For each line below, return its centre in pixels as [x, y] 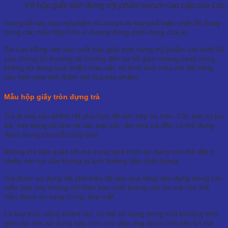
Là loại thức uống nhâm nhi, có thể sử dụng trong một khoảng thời [111, 214]
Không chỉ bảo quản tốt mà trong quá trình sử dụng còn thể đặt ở [109, 152]
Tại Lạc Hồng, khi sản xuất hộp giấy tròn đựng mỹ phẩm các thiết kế [114, 49]
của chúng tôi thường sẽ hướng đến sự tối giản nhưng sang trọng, [111, 58]
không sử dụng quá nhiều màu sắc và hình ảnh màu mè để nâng [109, 67]
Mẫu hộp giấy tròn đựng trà [52, 97]
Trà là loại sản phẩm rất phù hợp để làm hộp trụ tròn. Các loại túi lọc [114, 116]
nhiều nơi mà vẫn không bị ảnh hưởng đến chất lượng [91, 161]
